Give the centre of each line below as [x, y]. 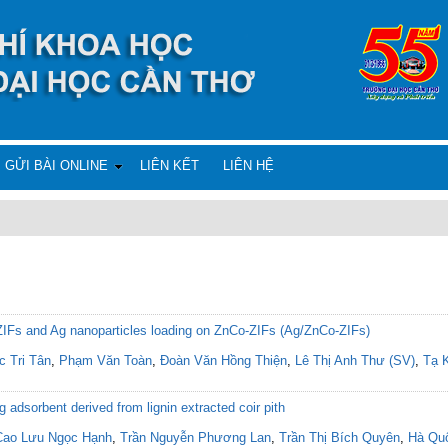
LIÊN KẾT [169, 165]
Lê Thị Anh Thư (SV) [355, 360]
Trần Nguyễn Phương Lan [195, 437]
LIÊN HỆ [248, 165]
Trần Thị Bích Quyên [339, 437]
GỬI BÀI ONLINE [56, 165]
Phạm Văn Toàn [105, 360]
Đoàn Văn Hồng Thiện [223, 360]
